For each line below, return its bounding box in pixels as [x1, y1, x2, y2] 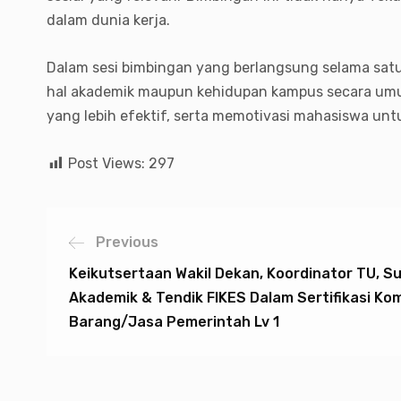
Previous [96, 234, 158, 251]
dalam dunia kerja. [47, 12, 170, 29]
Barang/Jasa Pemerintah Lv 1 [69, 313, 279, 330]
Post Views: [68, 155, 145, 172]
